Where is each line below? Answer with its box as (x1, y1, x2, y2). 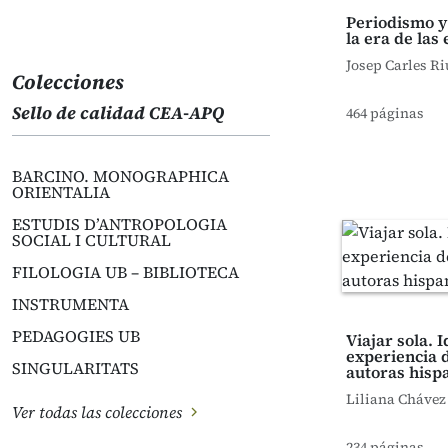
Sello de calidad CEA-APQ (12, 101, 224, 125)
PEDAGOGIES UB (12, 325, 140, 347)
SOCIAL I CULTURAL (12, 229, 171, 251)
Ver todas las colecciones (12, 401, 186, 423)
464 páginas (346, 103, 424, 123)
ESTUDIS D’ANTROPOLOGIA (12, 213, 227, 235)
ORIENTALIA (12, 181, 110, 203)
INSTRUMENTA (12, 293, 129, 315)
